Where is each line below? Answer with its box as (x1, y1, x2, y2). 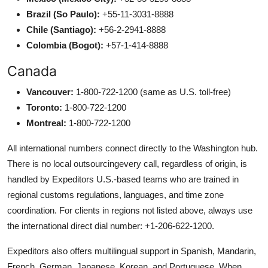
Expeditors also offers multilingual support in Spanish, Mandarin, (7, 245, 256, 256)
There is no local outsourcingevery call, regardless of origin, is (7, 158, 247, 169)
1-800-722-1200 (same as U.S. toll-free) (74, 86, 231, 97)
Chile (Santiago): (26, 24, 96, 35)
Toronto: (26, 102, 62, 112)
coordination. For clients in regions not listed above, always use (7, 205, 252, 215)
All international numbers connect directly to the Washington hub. (7, 142, 258, 153)
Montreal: (26, 117, 66, 128)
